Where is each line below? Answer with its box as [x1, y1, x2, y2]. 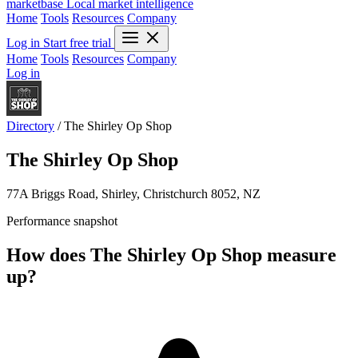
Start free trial [43, 36, 114, 50]
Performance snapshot [6, 213, 117, 228]
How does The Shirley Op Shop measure [6, 244, 336, 265]
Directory [6, 119, 54, 133]
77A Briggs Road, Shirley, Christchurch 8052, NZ [6, 186, 261, 201]
